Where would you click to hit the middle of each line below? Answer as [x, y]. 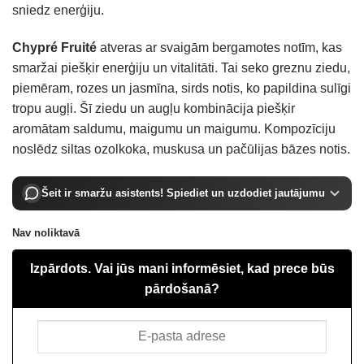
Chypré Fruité [54, 47]
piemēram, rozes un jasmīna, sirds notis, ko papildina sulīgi [182, 88]
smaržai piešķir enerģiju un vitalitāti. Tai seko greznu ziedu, [181, 67]
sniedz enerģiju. [58, 10]
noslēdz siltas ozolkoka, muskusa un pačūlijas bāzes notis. [181, 149]
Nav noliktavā [46, 232]
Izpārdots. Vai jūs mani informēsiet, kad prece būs [182, 269]
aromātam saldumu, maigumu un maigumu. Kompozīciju [174, 128]
